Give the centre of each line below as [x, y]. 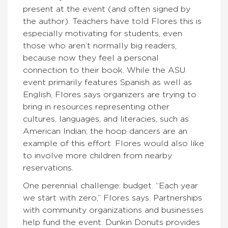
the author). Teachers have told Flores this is [112, 21]
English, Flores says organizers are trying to [110, 95]
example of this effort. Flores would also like [113, 144]
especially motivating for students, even [103, 34]
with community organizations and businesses [113, 210]
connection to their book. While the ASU [104, 70]
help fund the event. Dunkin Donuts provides [111, 222]
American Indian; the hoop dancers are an [105, 131]
